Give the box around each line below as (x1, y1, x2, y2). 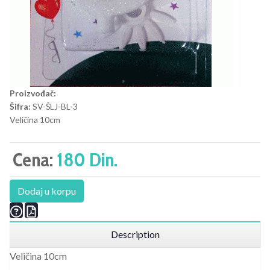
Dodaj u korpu (17, 185, 76, 197)
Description (110, 228, 160, 240)
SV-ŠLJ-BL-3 (33, 101, 78, 112)
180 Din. (57, 148, 118, 172)
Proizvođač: (10, 88, 56, 99)
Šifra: (10, 101, 31, 112)
